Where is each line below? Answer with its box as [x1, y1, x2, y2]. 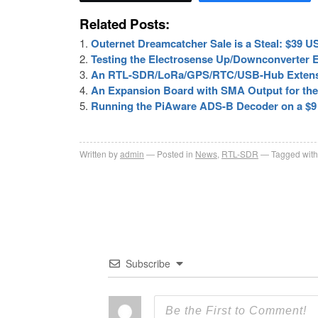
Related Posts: [79, 14, 170, 34]
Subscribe [126, 256, 170, 271]
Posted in [157, 148, 193, 160]
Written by [79, 148, 118, 160]
